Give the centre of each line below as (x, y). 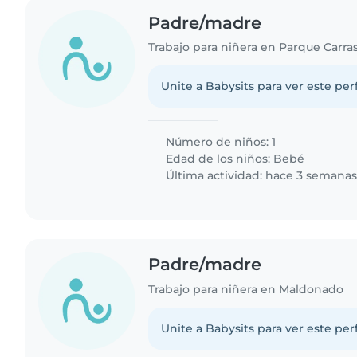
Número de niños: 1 (220, 142)
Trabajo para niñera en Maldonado (246, 290)
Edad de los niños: (218, 159)
